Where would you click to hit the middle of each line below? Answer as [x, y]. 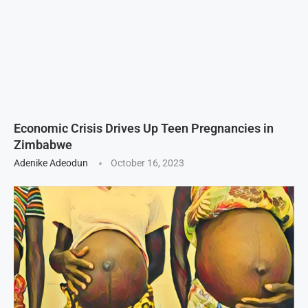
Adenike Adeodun [51, 163]
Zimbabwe [43, 144]
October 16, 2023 [147, 163]
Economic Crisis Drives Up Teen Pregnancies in [144, 128]
